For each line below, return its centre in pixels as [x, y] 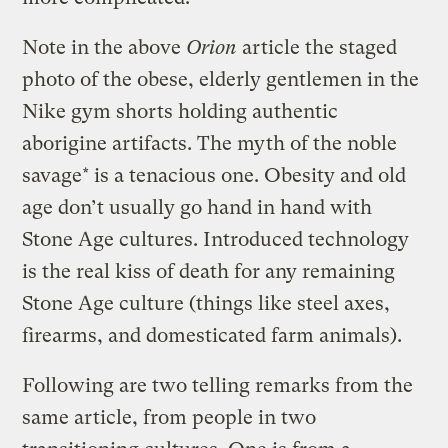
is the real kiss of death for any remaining [209, 271]
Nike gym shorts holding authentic [180, 111]
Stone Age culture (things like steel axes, [206, 303]
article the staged [317, 47]
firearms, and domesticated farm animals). [212, 335]
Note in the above [104, 47]
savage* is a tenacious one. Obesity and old [214, 175]
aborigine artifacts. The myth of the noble [210, 143]
